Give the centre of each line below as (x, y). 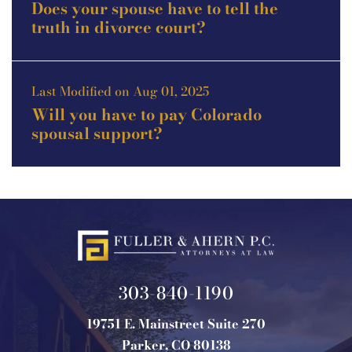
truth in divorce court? (119, 27)
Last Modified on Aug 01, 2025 (120, 91)
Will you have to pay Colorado (147, 114)
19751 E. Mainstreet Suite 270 (176, 323)
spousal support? (97, 133)
